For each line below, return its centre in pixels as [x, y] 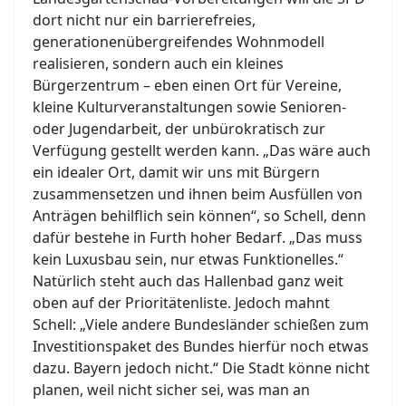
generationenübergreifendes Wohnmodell [179, 42]
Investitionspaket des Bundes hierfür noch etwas [201, 347]
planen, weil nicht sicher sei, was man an [171, 390]
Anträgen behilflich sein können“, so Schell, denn [199, 216]
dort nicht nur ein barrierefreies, [144, 20]
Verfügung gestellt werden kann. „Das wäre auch [202, 151]
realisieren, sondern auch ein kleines [158, 64]
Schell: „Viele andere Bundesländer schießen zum [201, 325]
